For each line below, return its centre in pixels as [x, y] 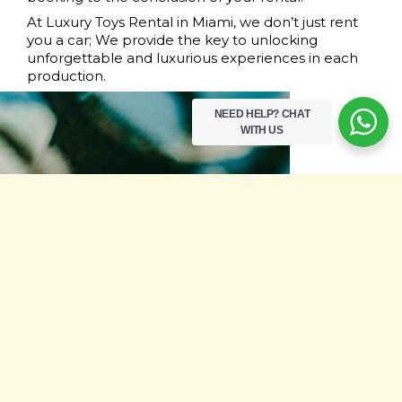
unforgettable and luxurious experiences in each [192, 57]
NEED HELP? [248, 114]
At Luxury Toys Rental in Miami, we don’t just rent [192, 22]
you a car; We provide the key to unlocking [172, 39]
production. [66, 75]
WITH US [262, 130]
